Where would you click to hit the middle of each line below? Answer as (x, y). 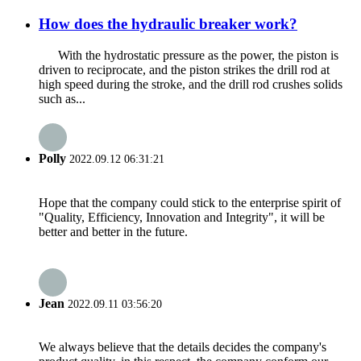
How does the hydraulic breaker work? (168, 24)
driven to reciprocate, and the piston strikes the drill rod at (184, 70)
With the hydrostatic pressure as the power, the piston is (189, 56)
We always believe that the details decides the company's (183, 347)
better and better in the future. (113, 231)
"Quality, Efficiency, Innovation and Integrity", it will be (182, 217)
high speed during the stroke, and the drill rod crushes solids (191, 85)
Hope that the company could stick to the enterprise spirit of (190, 202)
